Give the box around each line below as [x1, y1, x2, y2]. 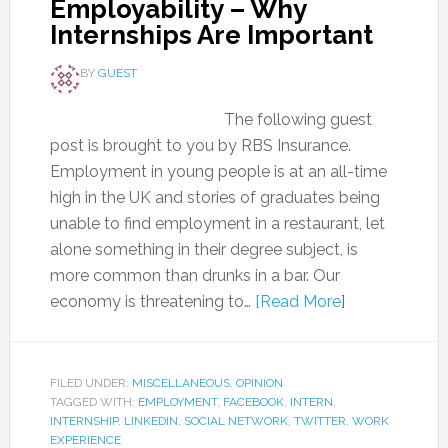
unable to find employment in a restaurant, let [49, 214, 385, 233]
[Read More [254, 292, 341, 311]
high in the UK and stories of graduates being [49, 188, 380, 207]
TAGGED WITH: [49, 395, 138, 409]
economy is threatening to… [49, 292, 255, 311]
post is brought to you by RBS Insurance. [49, 136, 351, 155]
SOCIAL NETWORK [183, 414, 288, 428]
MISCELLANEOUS [131, 376, 230, 390]
